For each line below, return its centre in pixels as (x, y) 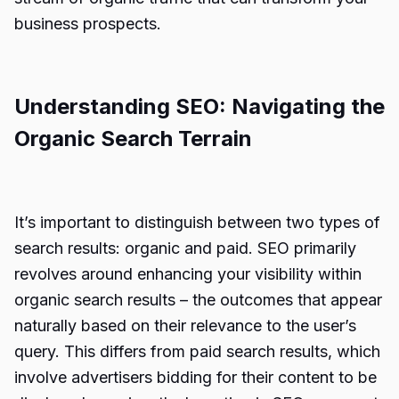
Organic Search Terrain (133, 138)
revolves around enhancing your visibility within (188, 274)
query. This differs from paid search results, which (197, 351)
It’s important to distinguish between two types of (197, 222)
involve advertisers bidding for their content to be (195, 377)
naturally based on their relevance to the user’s (185, 326)
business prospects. (88, 24)
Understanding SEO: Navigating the (199, 106)
